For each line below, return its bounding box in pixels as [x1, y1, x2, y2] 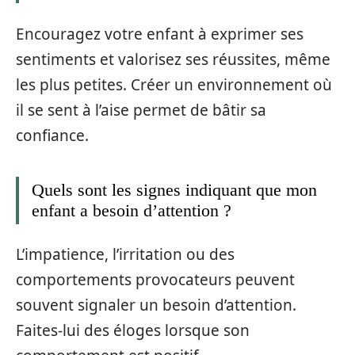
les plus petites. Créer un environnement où [16, 74, 332, 95]
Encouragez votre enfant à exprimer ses [16, 23, 303, 44]
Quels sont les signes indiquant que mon [32, 179, 317, 200]
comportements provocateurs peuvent [16, 269, 295, 291]
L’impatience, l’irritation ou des [16, 244, 235, 265]
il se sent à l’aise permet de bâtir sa [16, 99, 266, 120]
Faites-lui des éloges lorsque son [16, 320, 250, 342]
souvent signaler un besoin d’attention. [16, 295, 296, 316]
